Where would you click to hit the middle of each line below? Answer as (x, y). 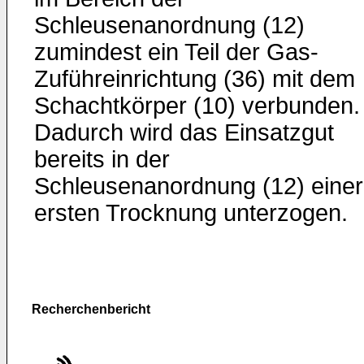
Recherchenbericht (91, 309)
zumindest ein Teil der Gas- (176, 52)
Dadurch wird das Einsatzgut (184, 132)
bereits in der (102, 159)
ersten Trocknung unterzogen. (191, 213)
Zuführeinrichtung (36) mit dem (195, 79)
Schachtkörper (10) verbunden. (197, 106)
